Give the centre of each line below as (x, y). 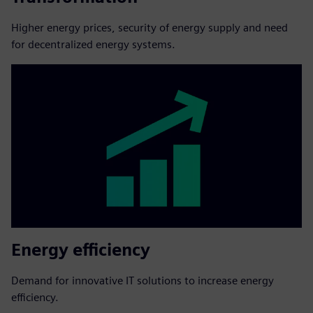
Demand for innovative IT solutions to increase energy (143, 280)
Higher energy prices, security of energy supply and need (150, 27)
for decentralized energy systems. (93, 44)
